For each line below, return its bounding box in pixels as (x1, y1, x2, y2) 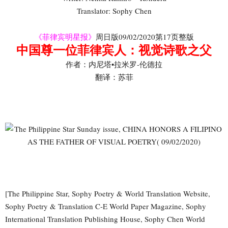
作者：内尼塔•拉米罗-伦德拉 (66, 59, 162, 69)
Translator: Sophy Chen (76, 5, 152, 16)
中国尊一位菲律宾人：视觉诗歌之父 (16, 40, 212, 59)
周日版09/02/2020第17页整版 (95, 31, 194, 42)
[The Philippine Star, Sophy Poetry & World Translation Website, (5, 188, 210, 198)
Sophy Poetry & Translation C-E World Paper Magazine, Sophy (5, 201, 206, 211)
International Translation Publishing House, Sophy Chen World (5, 213, 205, 224)
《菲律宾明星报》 (34, 31, 96, 42)
